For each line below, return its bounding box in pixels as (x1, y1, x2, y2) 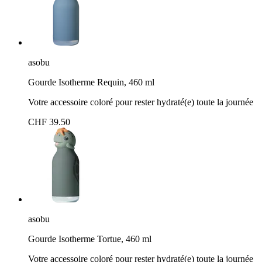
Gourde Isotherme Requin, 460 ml (28, 77, 154, 87)
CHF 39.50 (28, 116, 70, 127)
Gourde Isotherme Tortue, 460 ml (28, 233, 151, 244)
